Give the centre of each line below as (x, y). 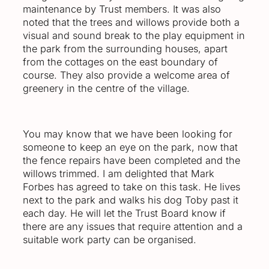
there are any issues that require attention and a (133, 227)
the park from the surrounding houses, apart (125, 48)
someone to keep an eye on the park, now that (130, 147)
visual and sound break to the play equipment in (134, 35)
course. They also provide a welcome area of (126, 75)
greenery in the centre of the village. (106, 88)
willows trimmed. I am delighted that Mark (119, 174)
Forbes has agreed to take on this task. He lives (131, 187)
